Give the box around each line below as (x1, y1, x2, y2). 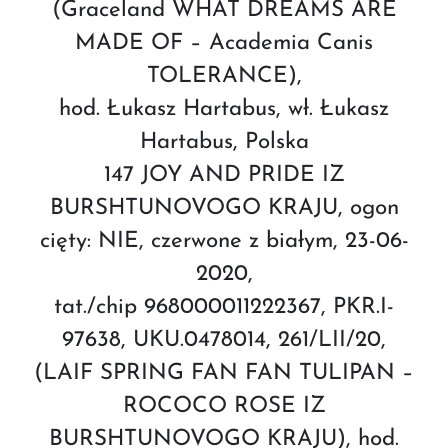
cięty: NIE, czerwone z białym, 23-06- (39, 229, 409, 253)
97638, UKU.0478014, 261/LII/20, (62, 328, 386, 352)
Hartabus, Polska (139, 130, 309, 154)
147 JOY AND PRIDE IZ (103, 163, 345, 187)
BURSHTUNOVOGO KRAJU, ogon (49, 196, 399, 220)
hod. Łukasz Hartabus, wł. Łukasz (59, 97, 389, 121)
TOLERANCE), (146, 64, 302, 88)
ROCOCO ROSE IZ (122, 394, 326, 418)
